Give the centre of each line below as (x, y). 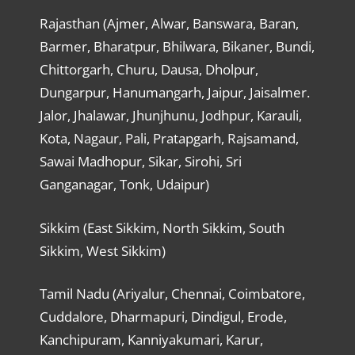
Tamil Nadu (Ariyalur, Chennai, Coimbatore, (172, 294)
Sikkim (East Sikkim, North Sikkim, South (162, 227)
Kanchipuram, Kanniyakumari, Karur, (151, 340)
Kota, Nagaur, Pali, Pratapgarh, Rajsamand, (169, 139)
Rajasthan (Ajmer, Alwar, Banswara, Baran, (169, 24)
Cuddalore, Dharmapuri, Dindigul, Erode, (163, 317)
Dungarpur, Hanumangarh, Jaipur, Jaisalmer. (174, 93)
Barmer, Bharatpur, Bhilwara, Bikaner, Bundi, (177, 47)
